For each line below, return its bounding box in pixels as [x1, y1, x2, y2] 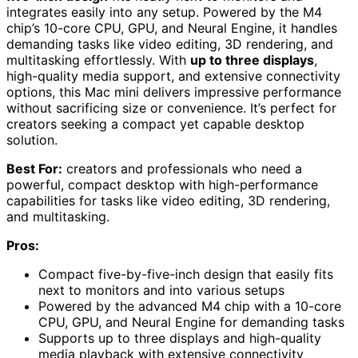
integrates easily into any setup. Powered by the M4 [6, 3, 322, 20]
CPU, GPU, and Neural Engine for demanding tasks [38, 313, 344, 330]
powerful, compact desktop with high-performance [6, 176, 318, 193]
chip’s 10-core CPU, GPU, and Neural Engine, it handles [6, 19, 337, 36]
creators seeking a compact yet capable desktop [6, 115, 304, 132]
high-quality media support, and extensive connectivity [6, 67, 340, 84]
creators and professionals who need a [62, 160, 302, 177]
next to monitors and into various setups [38, 281, 284, 298]
